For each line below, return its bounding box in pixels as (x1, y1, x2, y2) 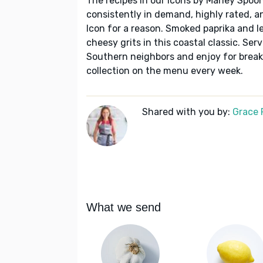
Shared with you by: (142, 106, 232, 118)
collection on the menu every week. (86, 65, 243, 77)
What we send (86, 201, 161, 214)
